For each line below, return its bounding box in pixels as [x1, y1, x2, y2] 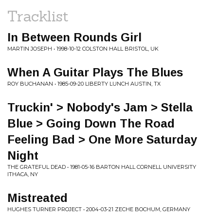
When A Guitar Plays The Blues [7, 66, 183, 79]
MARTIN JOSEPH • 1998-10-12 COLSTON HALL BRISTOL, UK [7, 45, 159, 52]
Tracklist [7, 7, 69, 25]
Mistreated [7, 191, 68, 204]
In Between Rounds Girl [7, 31, 142, 44]
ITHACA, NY [7, 171, 38, 178]
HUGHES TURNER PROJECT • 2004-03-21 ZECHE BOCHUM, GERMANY [7, 206, 190, 213]
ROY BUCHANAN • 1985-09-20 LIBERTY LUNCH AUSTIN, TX [7, 80, 161, 87]
